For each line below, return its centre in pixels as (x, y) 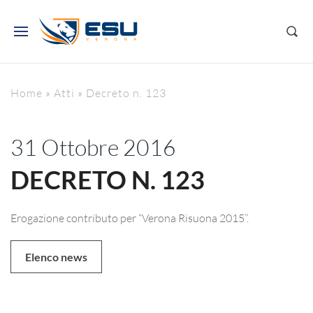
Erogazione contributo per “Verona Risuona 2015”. (130, 218)
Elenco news (56, 257)
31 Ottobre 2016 (93, 147)
